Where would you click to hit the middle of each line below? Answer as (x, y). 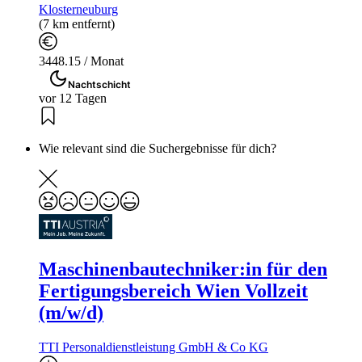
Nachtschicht (99, 85)
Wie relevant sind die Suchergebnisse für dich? (158, 149)
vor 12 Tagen (73, 99)
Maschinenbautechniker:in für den (183, 269)
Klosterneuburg (78, 10)
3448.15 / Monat (81, 61)
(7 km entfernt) (77, 24)
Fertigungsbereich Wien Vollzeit (173, 291)
